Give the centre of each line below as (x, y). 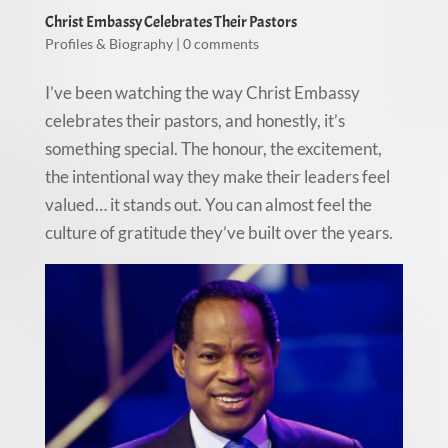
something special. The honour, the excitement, (213, 149)
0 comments (220, 44)
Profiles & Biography (108, 44)
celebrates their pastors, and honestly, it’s (194, 121)
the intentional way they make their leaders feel (217, 177)
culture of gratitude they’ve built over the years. (218, 233)
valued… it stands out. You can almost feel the (208, 205)
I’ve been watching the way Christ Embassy (202, 93)
